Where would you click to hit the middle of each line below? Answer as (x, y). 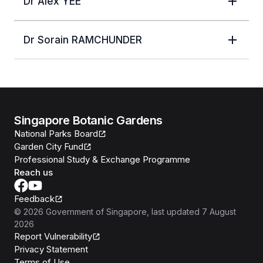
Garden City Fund (49, 146)
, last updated (173, 211)
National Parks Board (56, 133)
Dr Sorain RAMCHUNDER (83, 40)
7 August (219, 211)
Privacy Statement (51, 249)
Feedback (34, 198)
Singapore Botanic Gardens (88, 120)
